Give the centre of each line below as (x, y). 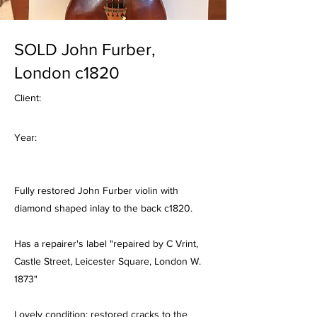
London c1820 (67, 73)
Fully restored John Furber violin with (96, 190)
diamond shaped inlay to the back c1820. (103, 208)
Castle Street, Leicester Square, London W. (108, 261)
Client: (28, 98)
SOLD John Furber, (85, 49)
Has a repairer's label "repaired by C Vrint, (106, 243)
